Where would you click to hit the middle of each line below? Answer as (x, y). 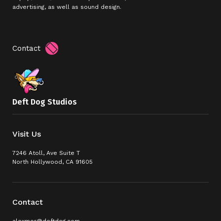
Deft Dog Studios (45, 102)
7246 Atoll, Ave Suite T (46, 153)
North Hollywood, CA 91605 (53, 162)
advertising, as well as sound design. (67, 7)
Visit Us (27, 134)
